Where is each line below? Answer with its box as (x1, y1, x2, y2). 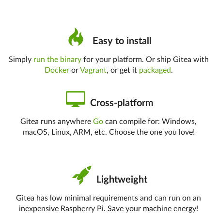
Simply (8, 56, 33, 63)
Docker (44, 66, 69, 74)
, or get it (106, 66, 139, 74)
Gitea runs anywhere (20, 118, 93, 125)
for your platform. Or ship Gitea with (81, 56, 209, 63)
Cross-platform (88, 98, 154, 108)
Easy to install (90, 36, 152, 46)
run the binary (33, 56, 81, 63)
